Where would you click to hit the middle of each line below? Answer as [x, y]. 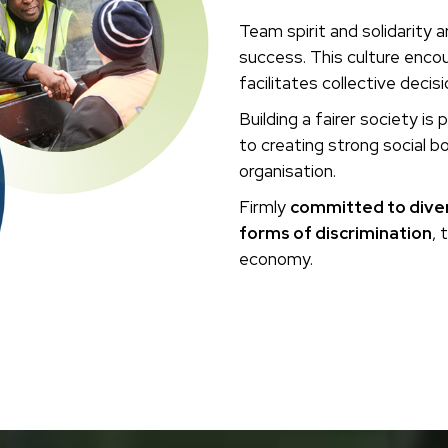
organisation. [287, 171]
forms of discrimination [335, 233]
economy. [276, 259]
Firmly [264, 207]
